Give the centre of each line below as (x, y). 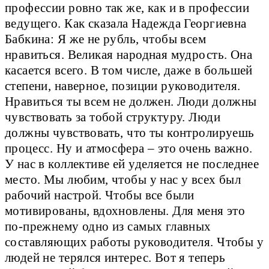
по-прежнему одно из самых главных (108, 227)
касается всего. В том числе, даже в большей (129, 71)
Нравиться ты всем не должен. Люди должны (131, 102)
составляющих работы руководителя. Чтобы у (134, 242)
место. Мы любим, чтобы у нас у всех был (123, 180)
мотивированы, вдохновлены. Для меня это (125, 211)
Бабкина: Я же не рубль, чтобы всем (106, 39)
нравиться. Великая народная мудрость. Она (129, 55)
